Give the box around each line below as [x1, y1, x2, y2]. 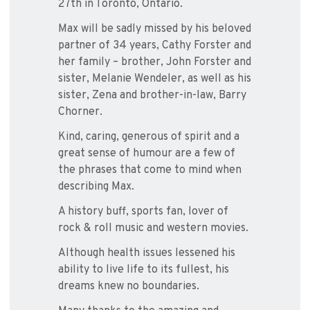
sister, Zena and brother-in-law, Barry [58, 89, 246, 103]
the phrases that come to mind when [58, 163, 241, 178]
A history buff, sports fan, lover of [58, 205, 228, 219]
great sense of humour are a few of [58, 147, 235, 161]
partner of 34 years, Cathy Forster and [58, 39, 251, 53]
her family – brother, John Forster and [58, 55, 251, 70]
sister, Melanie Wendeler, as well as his [58, 72, 251, 86]
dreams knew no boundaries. [58, 280, 199, 294]
